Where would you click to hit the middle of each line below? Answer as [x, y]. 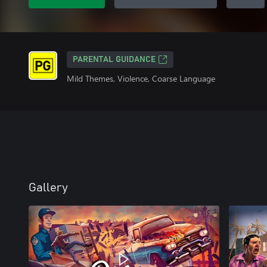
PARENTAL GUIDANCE [114, 60]
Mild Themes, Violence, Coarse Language [141, 78]
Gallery [48, 188]
